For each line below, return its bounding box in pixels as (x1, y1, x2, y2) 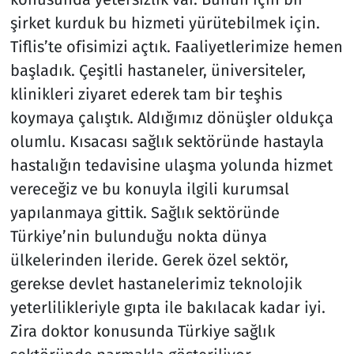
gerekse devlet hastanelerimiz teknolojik (9, 273, 302, 293)
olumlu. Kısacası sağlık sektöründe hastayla (9, 131, 324, 151)
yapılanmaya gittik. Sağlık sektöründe (9, 202, 280, 222)
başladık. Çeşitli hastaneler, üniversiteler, (9, 60, 306, 80)
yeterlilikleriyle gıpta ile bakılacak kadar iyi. (9, 297, 326, 317)
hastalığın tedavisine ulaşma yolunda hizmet (9, 155, 333, 175)
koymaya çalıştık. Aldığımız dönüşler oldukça (9, 107, 333, 127)
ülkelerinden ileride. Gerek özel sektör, (9, 250, 288, 269)
